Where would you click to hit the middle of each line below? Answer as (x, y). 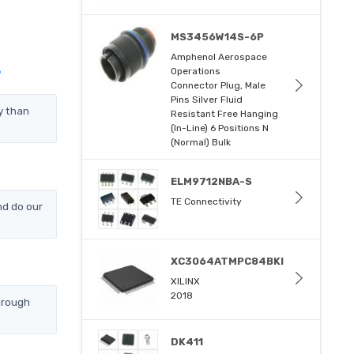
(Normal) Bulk (201, 143)
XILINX (186, 282)
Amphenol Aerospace (219, 57)
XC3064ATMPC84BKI (228, 262)
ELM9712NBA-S (212, 182)
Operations (196, 72)
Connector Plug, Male (218, 86)
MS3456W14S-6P (218, 37)
